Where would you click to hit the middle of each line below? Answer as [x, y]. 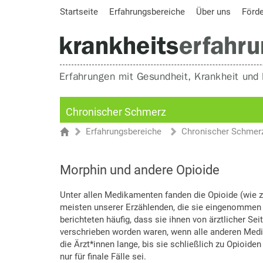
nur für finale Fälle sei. [103, 257]
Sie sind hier [83, 133]
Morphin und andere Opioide [140, 170]
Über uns [213, 12]
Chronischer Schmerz [116, 112]
